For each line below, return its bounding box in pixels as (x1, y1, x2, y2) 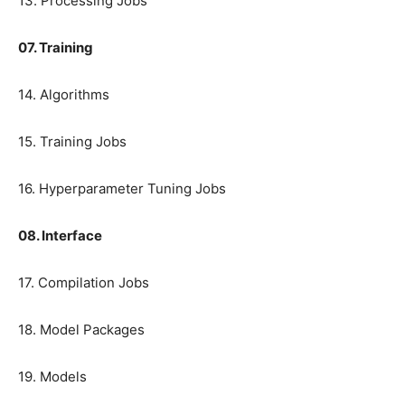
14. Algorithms (18, 86, 109, 104)
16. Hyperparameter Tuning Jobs (18, 180, 226, 198)
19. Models (18, 368, 87, 386)
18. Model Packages (18, 321, 145, 339)
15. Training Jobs (18, 133, 127, 151)
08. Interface (18, 227, 102, 245)
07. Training (18, 39, 93, 57)
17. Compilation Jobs (18, 274, 149, 292)
